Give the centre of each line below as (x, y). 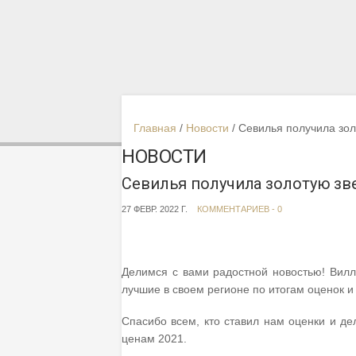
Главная (155, 128)
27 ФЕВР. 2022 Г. (155, 209)
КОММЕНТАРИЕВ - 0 (240, 209)
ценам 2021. (154, 339)
